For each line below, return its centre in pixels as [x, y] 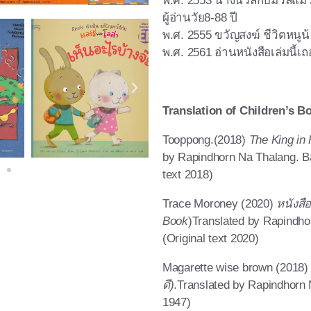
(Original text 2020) [211, 238]
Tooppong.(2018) [204, 140]
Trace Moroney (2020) [220, 203]
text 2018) [188, 174]
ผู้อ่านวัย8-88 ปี [200, 17]
